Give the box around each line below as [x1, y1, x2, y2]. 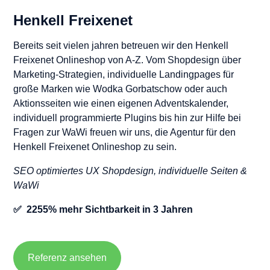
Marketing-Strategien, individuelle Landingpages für [13, 69, 234, 80]
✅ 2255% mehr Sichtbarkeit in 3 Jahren [13, 204, 193, 215]
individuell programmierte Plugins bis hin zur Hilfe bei [13, 113, 241, 124]
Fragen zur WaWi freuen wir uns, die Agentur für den [13, 127, 236, 138]
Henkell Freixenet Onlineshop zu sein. [13, 142, 177, 152]
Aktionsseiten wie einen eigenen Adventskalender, [13, 98, 228, 109]
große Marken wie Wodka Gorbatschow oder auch [13, 84, 227, 95]
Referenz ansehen [28, 253, 107, 263]
